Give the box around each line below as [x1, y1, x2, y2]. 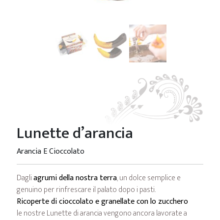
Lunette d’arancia [16, 120, 133, 146]
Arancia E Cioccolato [16, 144, 84, 158]
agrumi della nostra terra [33, 171, 117, 185]
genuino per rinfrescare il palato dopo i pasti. [16, 183, 156, 196]
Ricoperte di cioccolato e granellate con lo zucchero [16, 194, 188, 208]
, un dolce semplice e [116, 171, 181, 185]
